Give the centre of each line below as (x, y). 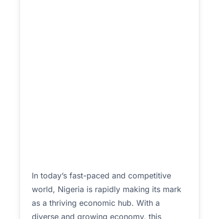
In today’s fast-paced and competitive (101, 175)
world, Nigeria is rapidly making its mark (107, 189)
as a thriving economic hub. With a (96, 203)
